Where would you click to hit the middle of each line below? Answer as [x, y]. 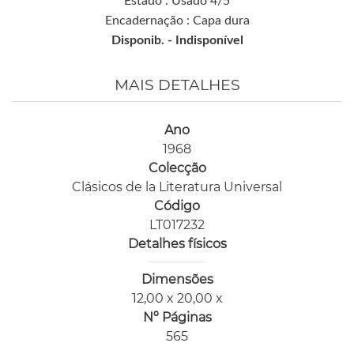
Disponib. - [143, 40]
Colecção [177, 168]
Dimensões [177, 279]
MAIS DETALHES [177, 85]
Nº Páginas [177, 317]
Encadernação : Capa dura [177, 20]
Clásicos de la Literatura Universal [177, 186]
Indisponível [209, 40]
